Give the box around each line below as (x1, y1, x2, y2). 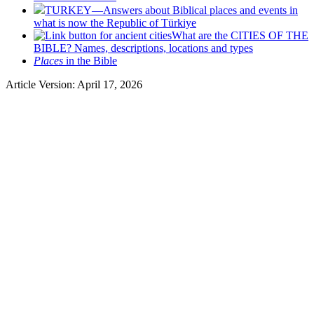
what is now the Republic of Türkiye (34, 16, 196, 29)
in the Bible (63, 54, 117, 67)
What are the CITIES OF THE (172, 29, 308, 41)
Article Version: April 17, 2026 (6, 78, 142, 90)
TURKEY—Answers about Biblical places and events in (45, 4, 298, 16)
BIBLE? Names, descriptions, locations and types (34, 41, 253, 54)
